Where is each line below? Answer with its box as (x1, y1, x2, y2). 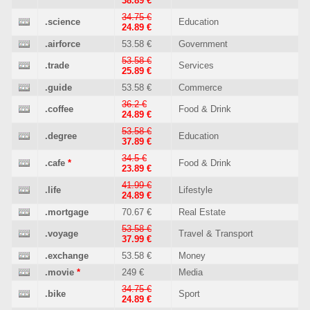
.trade (45, 60, 69, 71)
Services (179, 60, 214, 71)
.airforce (45, 39, 80, 49)
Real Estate (179, 207, 226, 217)
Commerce (179, 82, 222, 93)
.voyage (45, 228, 78, 239)
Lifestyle (179, 185, 212, 195)
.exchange (45, 250, 89, 261)
